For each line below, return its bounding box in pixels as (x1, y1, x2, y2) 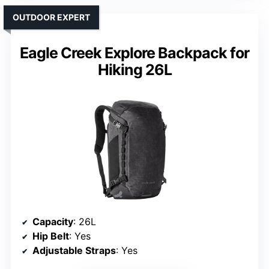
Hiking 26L (97, 61, 172, 79)
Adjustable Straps (32, 244, 116, 257)
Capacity (32, 216, 73, 228)
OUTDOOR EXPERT (13, 12, 90, 23)
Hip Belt (32, 230, 69, 243)
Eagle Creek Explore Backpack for (20, 44, 249, 62)
